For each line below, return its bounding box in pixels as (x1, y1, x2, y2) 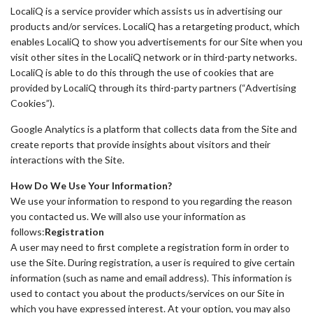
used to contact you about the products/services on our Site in (10, 287, 284, 299)
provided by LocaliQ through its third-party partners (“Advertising (10, 82, 296, 94)
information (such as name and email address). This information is (10, 272, 292, 284)
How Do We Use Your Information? (10, 180, 172, 191)
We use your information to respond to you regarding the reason (10, 195, 292, 207)
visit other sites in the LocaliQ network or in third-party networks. (10, 51, 297, 63)
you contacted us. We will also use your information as (10, 210, 246, 222)
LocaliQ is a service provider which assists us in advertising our (10, 5, 282, 17)
